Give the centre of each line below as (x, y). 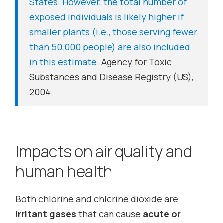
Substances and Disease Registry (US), (112, 77)
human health (64, 171)
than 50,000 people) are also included (110, 47)
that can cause (110, 213)
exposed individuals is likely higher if (107, 17)
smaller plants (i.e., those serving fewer (113, 32)
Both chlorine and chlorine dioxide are (97, 198)
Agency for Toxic (136, 62)
